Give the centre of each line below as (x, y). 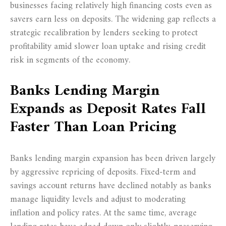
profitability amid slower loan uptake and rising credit (108, 46)
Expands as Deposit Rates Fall (108, 109)
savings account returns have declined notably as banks (111, 186)
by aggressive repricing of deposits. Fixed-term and (103, 172)
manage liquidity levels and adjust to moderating (98, 199)
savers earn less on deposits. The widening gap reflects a (113, 19)
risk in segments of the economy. (70, 60)
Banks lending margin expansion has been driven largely (113, 158)
